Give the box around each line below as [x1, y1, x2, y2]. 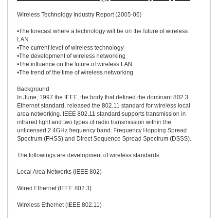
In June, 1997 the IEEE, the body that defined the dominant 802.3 [17, 94, 188, 101]
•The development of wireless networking [17, 53, 126, 59]
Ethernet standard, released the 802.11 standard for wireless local [17, 102, 190, 109]
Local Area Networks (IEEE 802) [17, 168, 102, 175]
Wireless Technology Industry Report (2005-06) [17, 11, 142, 18]
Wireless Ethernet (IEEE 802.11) [17, 201, 102, 208]
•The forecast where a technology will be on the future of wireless [17, 28, 188, 35]
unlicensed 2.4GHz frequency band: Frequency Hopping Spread [17, 127, 187, 134]
